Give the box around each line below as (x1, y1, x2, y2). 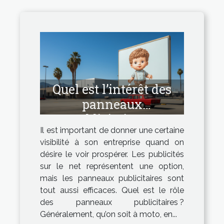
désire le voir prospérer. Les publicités (40, 149, 184, 159)
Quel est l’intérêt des (52, 80, 171, 97)
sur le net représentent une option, (40, 161, 184, 171)
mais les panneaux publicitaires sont (40, 173, 184, 183)
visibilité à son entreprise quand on (40, 137, 184, 147)
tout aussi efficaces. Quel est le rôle (40, 185, 184, 195)
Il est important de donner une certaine (40, 125, 184, 135)
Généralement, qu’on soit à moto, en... (40, 209, 177, 219)
